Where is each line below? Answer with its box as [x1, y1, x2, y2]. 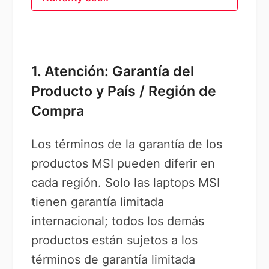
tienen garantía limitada [31, 195, 165, 209]
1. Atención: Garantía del [31, 63, 195, 80]
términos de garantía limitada [31, 252, 196, 267]
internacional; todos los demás [31, 214, 205, 228]
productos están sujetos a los [31, 233, 198, 247]
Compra [31, 103, 85, 119]
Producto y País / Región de [31, 83, 217, 100]
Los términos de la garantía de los [31, 137, 223, 151]
